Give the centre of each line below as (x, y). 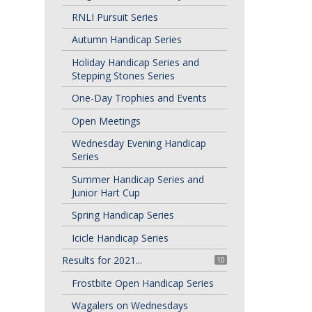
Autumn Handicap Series (126, 39)
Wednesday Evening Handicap (139, 143)
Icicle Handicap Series (120, 237)
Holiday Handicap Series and (135, 62)
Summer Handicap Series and (138, 179)
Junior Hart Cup (106, 192)
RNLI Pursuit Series (115, 17)
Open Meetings (106, 120)
